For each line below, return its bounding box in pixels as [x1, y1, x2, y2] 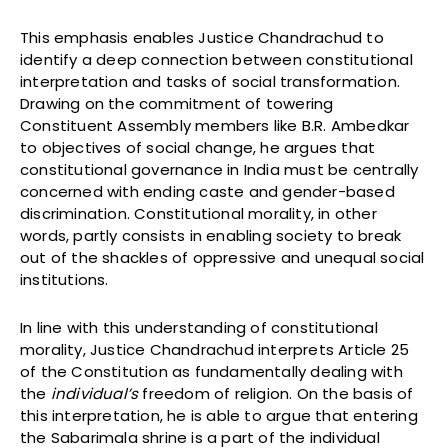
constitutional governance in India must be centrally [20, 159, 419, 181]
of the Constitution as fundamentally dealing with [20, 361, 403, 383]
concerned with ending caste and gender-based [20, 181, 395, 203]
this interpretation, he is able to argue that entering [20, 405, 418, 427]
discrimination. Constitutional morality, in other [20, 203, 377, 225]
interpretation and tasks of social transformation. [20, 71, 401, 93]
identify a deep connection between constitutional [20, 49, 413, 71]
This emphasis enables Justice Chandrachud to [20, 27, 384, 49]
